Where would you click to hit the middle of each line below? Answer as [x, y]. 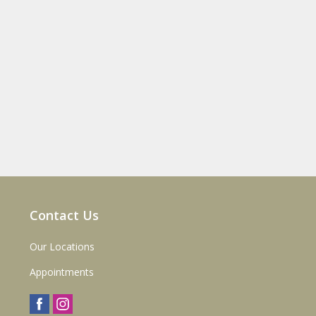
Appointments [61, 272]
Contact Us [64, 215]
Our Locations [62, 247]
